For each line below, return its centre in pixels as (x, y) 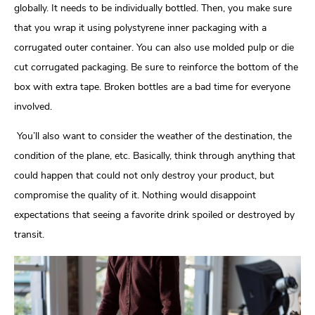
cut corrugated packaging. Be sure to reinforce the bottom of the (156, 67)
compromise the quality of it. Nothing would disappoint (135, 195)
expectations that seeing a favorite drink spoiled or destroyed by (154, 214)
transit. (29, 234)
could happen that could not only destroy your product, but (144, 175)
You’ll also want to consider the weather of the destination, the (153, 136)
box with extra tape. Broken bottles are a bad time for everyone (152, 86)
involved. (33, 106)
